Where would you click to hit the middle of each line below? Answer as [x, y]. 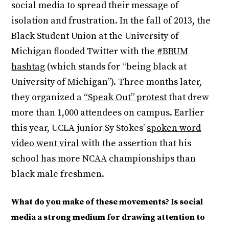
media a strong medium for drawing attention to [108, 217]
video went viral [45, 143]
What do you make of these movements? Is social [107, 202]
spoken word [174, 128]
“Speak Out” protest [125, 97]
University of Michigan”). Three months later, [107, 82]
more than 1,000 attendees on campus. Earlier [108, 112]
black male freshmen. [58, 174]
